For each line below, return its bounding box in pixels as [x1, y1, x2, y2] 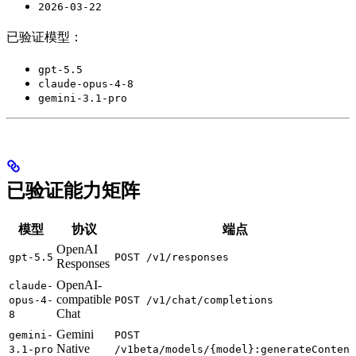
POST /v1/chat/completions [114, 293, 273, 306]
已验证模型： [6, 29, 83, 44]
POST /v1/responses [114, 250, 229, 263]
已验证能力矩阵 [6, 180, 140, 201]
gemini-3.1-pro [38, 91, 127, 104]
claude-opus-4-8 [38, 77, 133, 90]
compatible [56, 292, 111, 306]
